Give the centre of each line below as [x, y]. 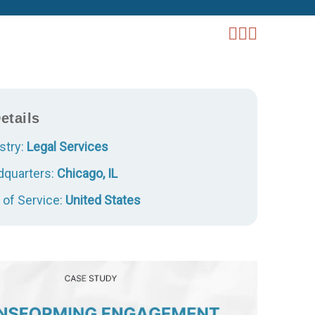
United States [103, 200]
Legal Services [67, 147]
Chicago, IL [87, 173]
